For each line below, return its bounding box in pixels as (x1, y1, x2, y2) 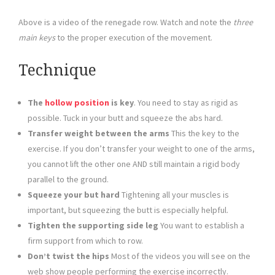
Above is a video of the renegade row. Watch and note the (18, 17, 233, 28)
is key (109, 97, 134, 109)
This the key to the (169, 128, 239, 139)
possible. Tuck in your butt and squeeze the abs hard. (28, 112, 223, 124)
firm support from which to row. (28, 235, 143, 247)
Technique (18, 61, 96, 80)
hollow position (45, 97, 109, 109)
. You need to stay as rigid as (134, 97, 238, 109)
